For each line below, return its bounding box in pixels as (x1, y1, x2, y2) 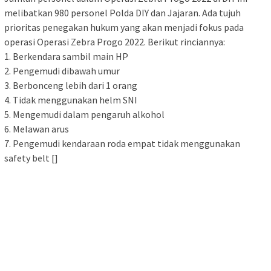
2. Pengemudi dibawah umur (4, 64, 120, 77)
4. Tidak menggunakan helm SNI (4, 93, 137, 106)
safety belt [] (4, 151, 58, 164)
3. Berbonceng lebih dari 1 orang (4, 79, 137, 91)
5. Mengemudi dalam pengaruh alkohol (4, 108, 165, 120)
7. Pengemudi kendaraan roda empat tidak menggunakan (4, 137, 240, 149)
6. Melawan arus (4, 122, 69, 135)
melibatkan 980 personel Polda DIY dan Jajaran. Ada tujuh (4, 6, 241, 19)
